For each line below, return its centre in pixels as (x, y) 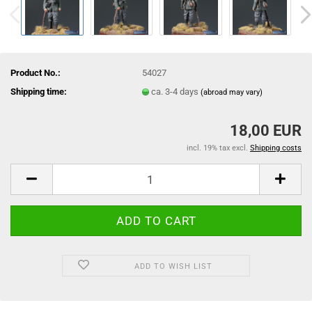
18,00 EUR (266, 131)
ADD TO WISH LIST (173, 266)
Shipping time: (39, 91)
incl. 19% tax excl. (218, 148)
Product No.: (36, 72)
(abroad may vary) (232, 92)
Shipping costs (276, 148)
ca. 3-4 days (176, 91)
